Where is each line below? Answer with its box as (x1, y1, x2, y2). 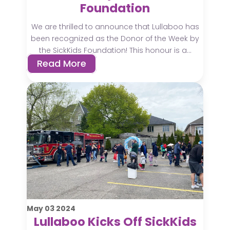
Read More (37, 57, 87, 70)
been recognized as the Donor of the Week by (31, 33, 199, 44)
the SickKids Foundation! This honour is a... (39, 45, 191, 55)
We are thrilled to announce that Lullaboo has (31, 21, 199, 32)
